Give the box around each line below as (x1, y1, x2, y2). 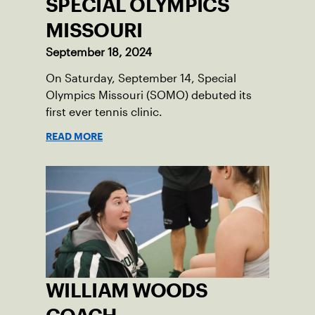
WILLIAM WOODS (46, 283, 207, 298)
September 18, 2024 (46, 46, 152, 59)
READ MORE (46, 133, 103, 141)
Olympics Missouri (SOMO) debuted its (46, 89, 252, 102)
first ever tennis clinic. (46, 106, 162, 119)
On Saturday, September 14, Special (46, 72, 236, 85)
